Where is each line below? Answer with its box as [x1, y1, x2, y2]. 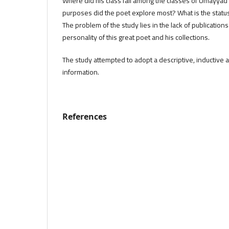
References [62, 110, 107, 122]
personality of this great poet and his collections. [62, 30, 210, 44]
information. [62, 65, 105, 79]
